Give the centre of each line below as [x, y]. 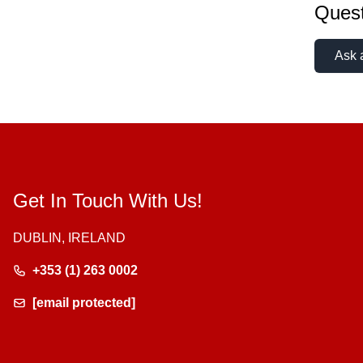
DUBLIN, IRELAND [69, 238]
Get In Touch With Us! [108, 201]
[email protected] [84, 303]
